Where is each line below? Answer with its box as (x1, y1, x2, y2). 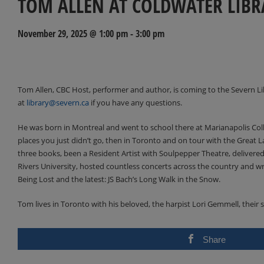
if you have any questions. (89, 97, 182, 108)
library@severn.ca (27, 97, 89, 108)
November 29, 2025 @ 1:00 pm (18, 27, 128, 40)
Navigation (17, 65, 80, 86)
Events (17, 47, 55, 67)
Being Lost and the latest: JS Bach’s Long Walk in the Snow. (18, 173, 220, 184)
